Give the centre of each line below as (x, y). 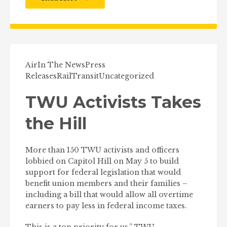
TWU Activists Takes (113, 102)
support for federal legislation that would (103, 172)
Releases (41, 76)
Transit (85, 76)
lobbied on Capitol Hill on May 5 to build (102, 161)
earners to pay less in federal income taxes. (106, 206)
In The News (61, 65)
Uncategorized (126, 76)
